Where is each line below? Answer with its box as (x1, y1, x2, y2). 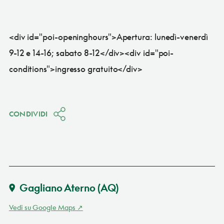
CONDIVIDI (8, 109, 48, 118)
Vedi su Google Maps (8, 202, 75, 211)
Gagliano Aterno (19, 181, 95, 193)
